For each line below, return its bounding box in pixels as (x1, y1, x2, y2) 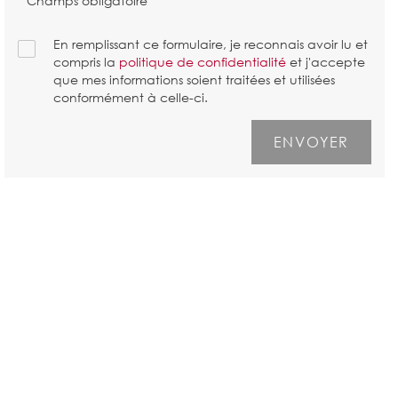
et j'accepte (285, 52, 365, 70)
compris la (52, 52, 119, 70)
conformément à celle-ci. (52, 88, 208, 106)
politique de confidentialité (118, 52, 286, 70)
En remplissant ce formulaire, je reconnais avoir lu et (52, 35, 368, 52)
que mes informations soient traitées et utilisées (52, 70, 335, 88)
